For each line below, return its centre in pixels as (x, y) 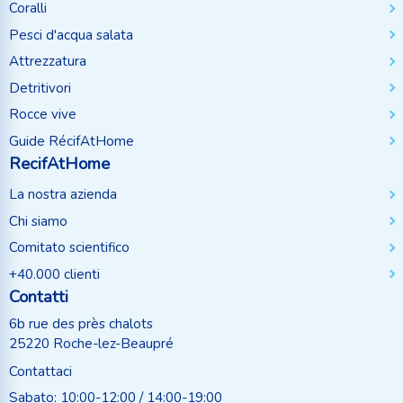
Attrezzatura (48, 62)
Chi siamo (38, 221)
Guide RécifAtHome (72, 141)
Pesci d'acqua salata (71, 35)
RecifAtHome (59, 163)
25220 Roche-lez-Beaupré (91, 344)
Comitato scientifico (69, 248)
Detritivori (40, 88)
